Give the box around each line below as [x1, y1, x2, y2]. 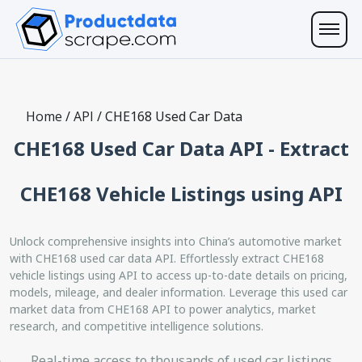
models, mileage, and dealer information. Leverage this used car [10, 284, 347, 300]
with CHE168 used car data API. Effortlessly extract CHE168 [10, 250, 324, 266]
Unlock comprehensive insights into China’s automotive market [10, 233, 342, 249]
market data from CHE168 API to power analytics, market [10, 301, 316, 317]
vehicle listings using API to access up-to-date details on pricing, [10, 267, 347, 283]
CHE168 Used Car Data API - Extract [13, 134, 349, 162]
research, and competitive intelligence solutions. [10, 318, 263, 334]
